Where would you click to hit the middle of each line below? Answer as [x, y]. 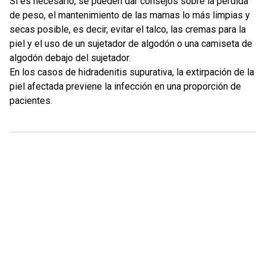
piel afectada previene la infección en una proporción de [125, 86]
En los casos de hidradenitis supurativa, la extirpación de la [132, 72]
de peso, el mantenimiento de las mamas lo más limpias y [130, 15]
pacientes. [31, 101]
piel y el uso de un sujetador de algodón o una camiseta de [131, 44]
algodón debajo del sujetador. [70, 58]
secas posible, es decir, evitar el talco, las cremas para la [128, 29]
